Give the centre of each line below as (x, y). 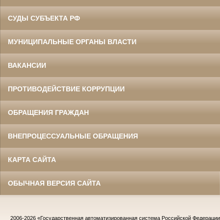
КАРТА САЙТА (32, 160)
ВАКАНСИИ (27, 66)
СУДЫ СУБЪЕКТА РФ (44, 18)
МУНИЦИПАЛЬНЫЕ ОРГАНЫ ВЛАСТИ (72, 42)
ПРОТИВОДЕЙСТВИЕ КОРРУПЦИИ (66, 89)
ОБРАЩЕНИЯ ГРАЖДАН (48, 113)
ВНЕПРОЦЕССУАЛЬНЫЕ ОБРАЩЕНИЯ (73, 136)
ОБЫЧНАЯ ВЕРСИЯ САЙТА (54, 183)
